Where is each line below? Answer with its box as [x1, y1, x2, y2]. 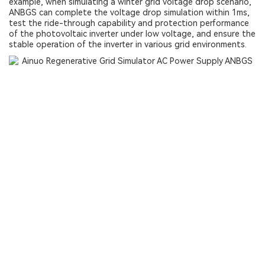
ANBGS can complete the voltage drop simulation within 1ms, [9, 8, 250, 17]
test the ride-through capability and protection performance [9, 18, 249, 28]
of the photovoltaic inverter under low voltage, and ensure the [9, 29, 256, 38]
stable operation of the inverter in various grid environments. [9, 40, 247, 49]
